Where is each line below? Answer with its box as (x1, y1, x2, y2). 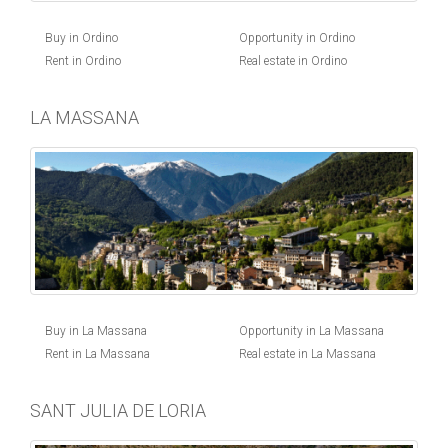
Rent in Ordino (45, 53, 121, 68)
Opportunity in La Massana (239, 323, 384, 338)
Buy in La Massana (45, 323, 147, 338)
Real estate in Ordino (239, 53, 347, 68)
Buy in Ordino (45, 30, 118, 45)
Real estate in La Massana (239, 346, 376, 361)
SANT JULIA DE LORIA (30, 399, 206, 421)
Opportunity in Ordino (239, 30, 355, 45)
